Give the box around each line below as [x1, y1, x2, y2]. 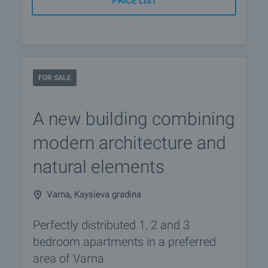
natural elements [33, 156, 165, 177]
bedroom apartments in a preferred [33, 234, 216, 249]
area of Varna [33, 251, 104, 266]
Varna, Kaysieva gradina [47, 189, 141, 200]
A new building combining [33, 108, 235, 129]
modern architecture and [33, 132, 226, 153]
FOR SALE [38, 74, 71, 82]
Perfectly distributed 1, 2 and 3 [33, 218, 190, 232]
